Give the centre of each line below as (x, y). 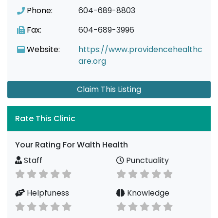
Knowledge (147, 193)
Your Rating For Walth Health (72, 145)
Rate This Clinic (45, 118)
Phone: (40, 10)
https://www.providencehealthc (141, 49)
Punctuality (146, 160)
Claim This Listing (109, 89)
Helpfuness (47, 193)
